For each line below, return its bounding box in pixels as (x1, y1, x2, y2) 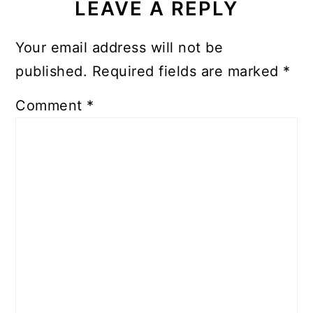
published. (15, 63, 88, 80)
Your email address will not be (15, 39, 224, 57)
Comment (15, 97, 87, 115)
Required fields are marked (92, 63, 284, 80)
